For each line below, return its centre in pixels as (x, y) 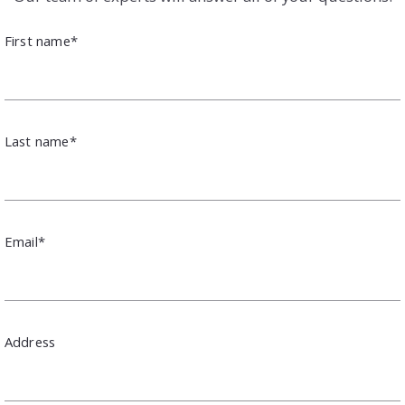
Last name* (40, 141)
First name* (41, 40)
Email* (24, 241)
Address (30, 341)
